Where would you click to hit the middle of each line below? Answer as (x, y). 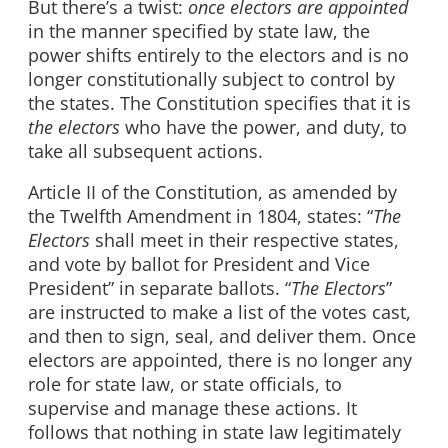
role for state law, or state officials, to (185, 384)
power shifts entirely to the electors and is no (218, 54)
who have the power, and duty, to (263, 126)
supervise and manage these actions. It (192, 408)
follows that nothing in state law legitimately (214, 432)
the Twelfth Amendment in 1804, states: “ (200, 216)
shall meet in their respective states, (244, 240)
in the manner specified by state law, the (199, 30)
